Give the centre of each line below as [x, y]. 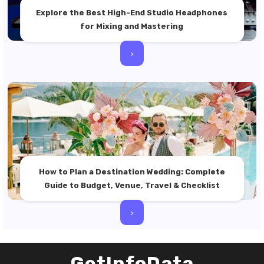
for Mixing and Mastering [132, 26]
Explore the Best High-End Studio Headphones [132, 13]
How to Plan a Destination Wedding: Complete [132, 172]
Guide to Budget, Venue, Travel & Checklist [132, 185]
